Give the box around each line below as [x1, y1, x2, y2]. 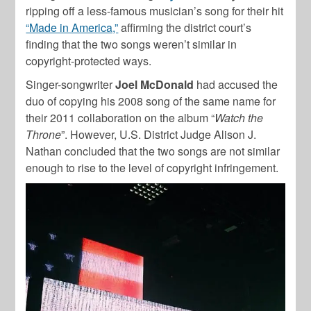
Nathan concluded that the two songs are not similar [26, 143, 280, 160]
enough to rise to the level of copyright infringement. [26, 160, 279, 176]
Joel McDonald [115, 76, 194, 93]
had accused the [194, 76, 278, 93]
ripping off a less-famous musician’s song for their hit [26, 3, 284, 19]
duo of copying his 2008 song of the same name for [26, 93, 276, 110]
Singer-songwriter [26, 76, 116, 93]
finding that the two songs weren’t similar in [26, 36, 237, 53]
